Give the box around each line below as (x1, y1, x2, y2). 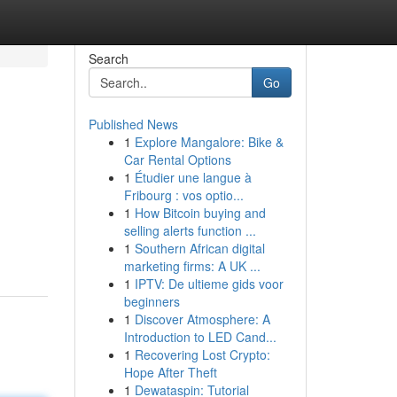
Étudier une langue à (134, 168, 252, 186)
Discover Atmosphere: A (134, 310, 270, 328)
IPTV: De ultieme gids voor (134, 275, 284, 292)
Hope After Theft (123, 363, 217, 381)
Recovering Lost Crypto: (134, 346, 270, 363)
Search (88, 50, 128, 67)
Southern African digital (134, 239, 265, 257)
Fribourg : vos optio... (123, 186, 244, 204)
